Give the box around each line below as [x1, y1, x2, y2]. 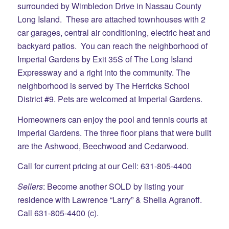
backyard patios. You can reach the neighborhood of [17, 40, 208, 52]
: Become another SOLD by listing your [42, 180, 184, 192]
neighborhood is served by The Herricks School [17, 80, 190, 92]
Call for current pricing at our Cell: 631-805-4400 [17, 160, 192, 172]
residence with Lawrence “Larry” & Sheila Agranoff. [17, 193, 202, 205]
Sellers [17, 180, 43, 192]
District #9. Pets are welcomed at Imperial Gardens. [17, 93, 202, 105]
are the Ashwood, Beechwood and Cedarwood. [17, 140, 189, 152]
